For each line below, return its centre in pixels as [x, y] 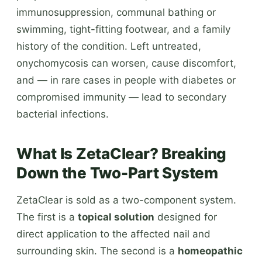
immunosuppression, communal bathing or [116, 12]
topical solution [116, 217]
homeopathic [210, 251]
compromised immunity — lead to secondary [121, 97]
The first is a [47, 217]
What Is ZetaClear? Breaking [121, 153]
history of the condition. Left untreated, [109, 46]
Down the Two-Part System [117, 173]
